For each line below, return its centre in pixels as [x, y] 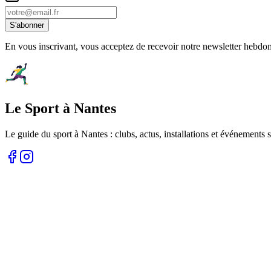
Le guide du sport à [43, 134]
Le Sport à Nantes [60, 109]
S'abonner [27, 25]
